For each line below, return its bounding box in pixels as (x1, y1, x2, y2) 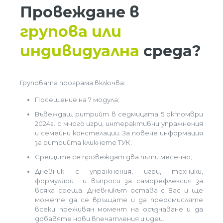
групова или (20, 22, 121, 41)
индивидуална (20, 42, 139, 60)
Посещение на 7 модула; (35, 96, 119, 104)
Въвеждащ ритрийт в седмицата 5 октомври (35, 110, 203, 118)
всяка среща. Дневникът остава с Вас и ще (35, 186, 203, 194)
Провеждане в (20, 3, 139, 21)
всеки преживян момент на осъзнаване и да (35, 205, 203, 213)
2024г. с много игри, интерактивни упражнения (35, 119, 203, 127)
